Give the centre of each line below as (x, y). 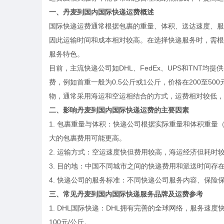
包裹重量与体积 (81, 124)
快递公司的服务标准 (88, 180)
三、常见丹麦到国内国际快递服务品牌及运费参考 (126, 194)
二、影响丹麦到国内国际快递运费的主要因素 (119, 110)
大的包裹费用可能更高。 (87, 138)
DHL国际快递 (78, 208)
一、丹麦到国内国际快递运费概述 (101, 12)
